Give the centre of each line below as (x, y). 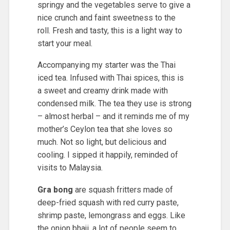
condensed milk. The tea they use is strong (114, 104)
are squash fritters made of (123, 189)
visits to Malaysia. (70, 168)
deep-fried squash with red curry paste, (108, 202)
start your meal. (65, 43)
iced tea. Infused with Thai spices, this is (110, 78)
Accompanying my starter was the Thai (106, 65)
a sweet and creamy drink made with (102, 91)
